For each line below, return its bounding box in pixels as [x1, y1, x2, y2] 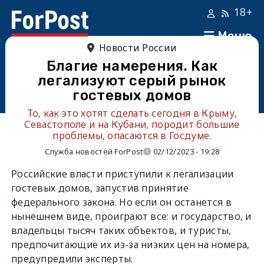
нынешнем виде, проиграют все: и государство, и [11, 210, 252, 223]
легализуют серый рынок [38, 72, 226, 89]
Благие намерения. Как [46, 58, 218, 74]
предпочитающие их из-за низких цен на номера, [11, 238, 250, 251]
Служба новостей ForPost [44, 146, 143, 157]
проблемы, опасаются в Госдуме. [52, 129, 212, 142]
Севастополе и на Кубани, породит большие [24, 118, 240, 131]
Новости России [99, 41, 177, 54]
